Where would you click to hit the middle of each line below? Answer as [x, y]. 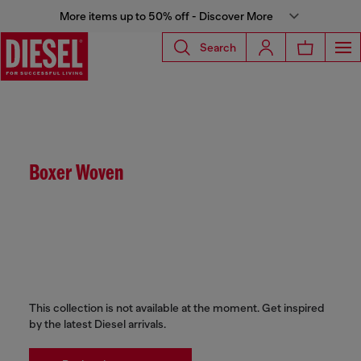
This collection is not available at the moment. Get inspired [177, 308]
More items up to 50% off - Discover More [166, 16]
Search [218, 47]
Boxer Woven [76, 174]
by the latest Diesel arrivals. [98, 324]
